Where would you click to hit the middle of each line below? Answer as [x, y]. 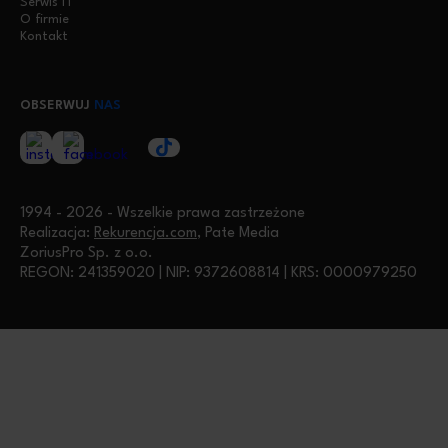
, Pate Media [238, 233]
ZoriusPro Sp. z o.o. [86, 253]
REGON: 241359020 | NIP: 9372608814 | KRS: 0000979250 [218, 273]
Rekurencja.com [145, 233]
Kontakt [44, 36]
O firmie [44, 19]
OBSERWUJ [57, 105]
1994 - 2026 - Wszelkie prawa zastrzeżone [162, 213]
